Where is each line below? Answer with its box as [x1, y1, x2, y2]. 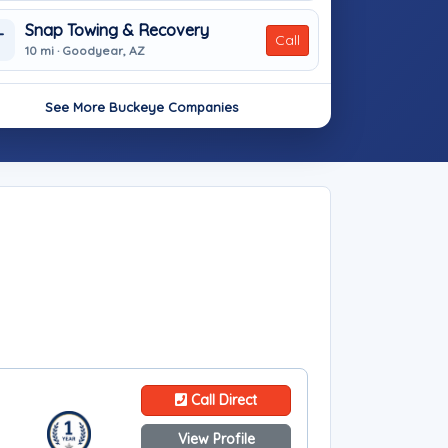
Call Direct [187, 391, 257, 409]
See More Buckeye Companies [44, 99, 238, 115]
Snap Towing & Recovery [25, 19, 209, 40]
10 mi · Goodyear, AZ [25, 42, 145, 58]
